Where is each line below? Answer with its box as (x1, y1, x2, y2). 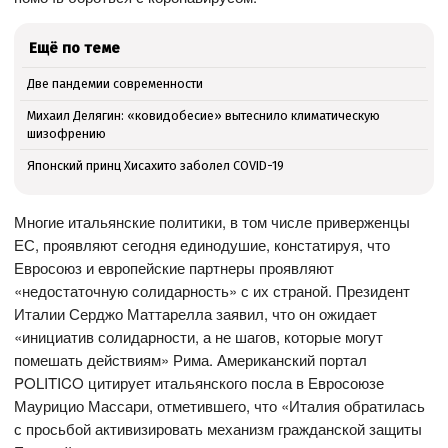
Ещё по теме (29, 39, 121, 58)
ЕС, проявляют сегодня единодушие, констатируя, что (14, 233, 391, 255)
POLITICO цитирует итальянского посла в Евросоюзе (14, 371, 385, 393)
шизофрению (26, 125, 106, 141)
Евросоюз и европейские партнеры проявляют (14, 256, 335, 278)
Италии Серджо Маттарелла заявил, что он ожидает (14, 302, 378, 324)
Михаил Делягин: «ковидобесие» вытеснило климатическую (26, 107, 380, 123)
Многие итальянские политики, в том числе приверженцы (14, 210, 411, 232)
